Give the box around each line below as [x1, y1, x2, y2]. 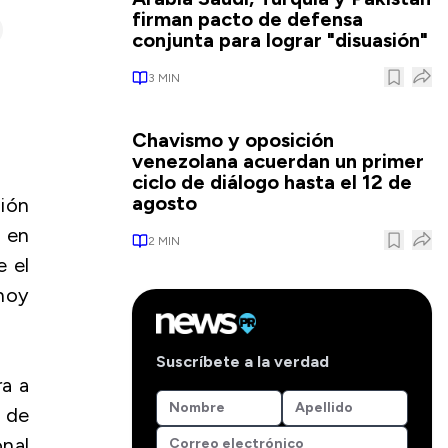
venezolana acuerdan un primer [132, 149, 424, 173]
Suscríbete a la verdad [156, 351, 329, 371]
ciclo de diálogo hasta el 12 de [132, 170, 412, 194]
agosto [132, 191, 197, 215]
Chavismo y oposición [132, 128, 334, 152]
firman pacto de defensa [132, 7, 363, 31]
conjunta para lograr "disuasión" [132, 28, 428, 52]
